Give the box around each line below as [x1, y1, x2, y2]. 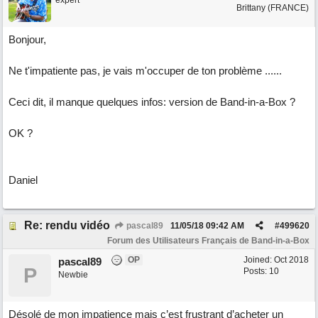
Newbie [58, 270, 88, 280]
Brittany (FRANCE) [236, 3, 309, 13]
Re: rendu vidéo [24, 219, 110, 231]
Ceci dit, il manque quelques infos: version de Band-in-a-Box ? [9, 96, 295, 108]
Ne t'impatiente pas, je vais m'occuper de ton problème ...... [9, 65, 282, 77]
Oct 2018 [274, 255, 309, 265]
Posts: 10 [243, 266, 279, 276]
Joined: [243, 255, 274, 265]
